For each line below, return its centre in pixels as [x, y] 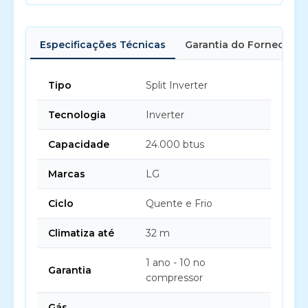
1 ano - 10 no [176, 263]
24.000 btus [175, 144]
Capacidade [79, 144]
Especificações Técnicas [103, 45]
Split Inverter [177, 85]
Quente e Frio [179, 203]
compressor [174, 278]
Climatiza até [81, 233]
